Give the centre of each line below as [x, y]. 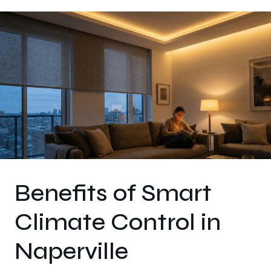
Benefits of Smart [113, 193]
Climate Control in [118, 222]
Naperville [71, 251]
